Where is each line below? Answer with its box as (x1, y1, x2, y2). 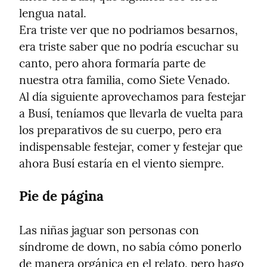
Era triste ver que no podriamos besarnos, (19, 23, 238, 38)
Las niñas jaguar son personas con (19, 223, 199, 238)
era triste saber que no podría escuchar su (19, 39, 238, 54)
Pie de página (19, 187, 104, 205)
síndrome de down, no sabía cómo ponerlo (19, 240, 241, 254)
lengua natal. (19, 6, 86, 21)
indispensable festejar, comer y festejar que (19, 139, 243, 154)
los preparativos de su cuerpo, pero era (19, 123, 222, 138)
